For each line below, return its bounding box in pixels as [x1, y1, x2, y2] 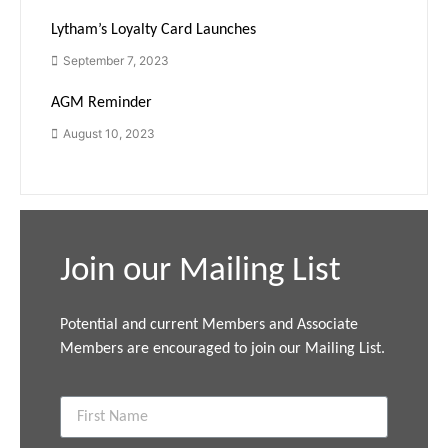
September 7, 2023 [63, 53, 169, 69]
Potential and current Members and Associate [60, 317, 358, 334]
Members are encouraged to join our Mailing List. [60, 341, 385, 358]
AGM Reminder [51, 95, 152, 112]
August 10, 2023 [63, 126, 155, 142]
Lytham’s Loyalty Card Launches [51, 22, 256, 39]
